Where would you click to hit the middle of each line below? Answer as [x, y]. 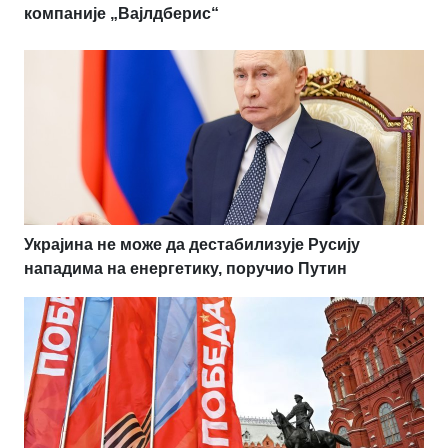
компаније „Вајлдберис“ [121, 13]
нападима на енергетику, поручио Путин [185, 268]
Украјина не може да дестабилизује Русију [192, 244]
